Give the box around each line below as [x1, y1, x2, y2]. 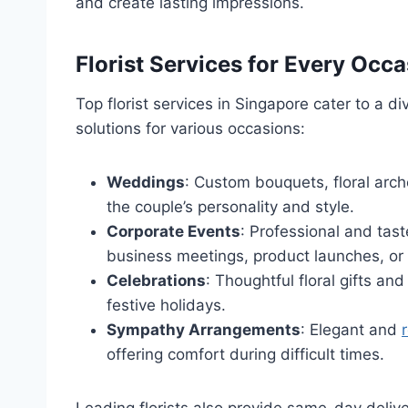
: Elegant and [301, 320, 402, 339]
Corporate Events [107, 221, 240, 240]
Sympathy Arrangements [107, 320, 301, 339]
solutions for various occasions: [76, 118, 305, 138]
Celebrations [107, 270, 206, 290]
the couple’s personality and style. [107, 197, 354, 216]
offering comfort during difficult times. [107, 344, 384, 363]
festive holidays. [107, 295, 226, 314]
